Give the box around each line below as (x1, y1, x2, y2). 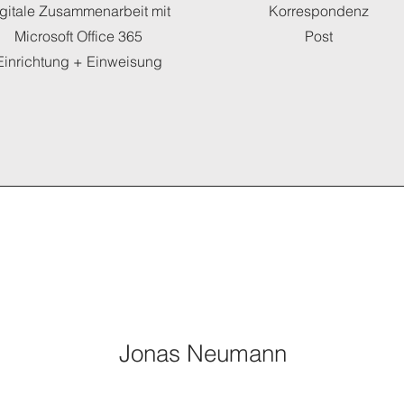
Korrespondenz (269, 2, 369, 20)
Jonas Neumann (118, 339, 287, 368)
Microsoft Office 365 (14, 27, 142, 45)
